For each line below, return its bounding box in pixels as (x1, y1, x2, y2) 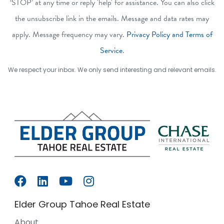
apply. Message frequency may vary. (11, 28, 126, 40)
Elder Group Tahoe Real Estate (14, 197, 150, 210)
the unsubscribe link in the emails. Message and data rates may (15, 12, 209, 24)
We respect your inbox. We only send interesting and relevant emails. (7, 65, 216, 74)
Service (99, 44, 122, 56)
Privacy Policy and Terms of (126, 28, 212, 40)
